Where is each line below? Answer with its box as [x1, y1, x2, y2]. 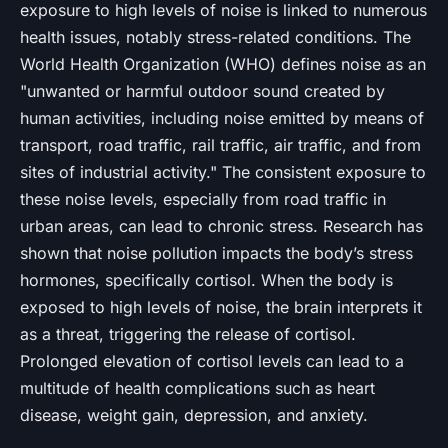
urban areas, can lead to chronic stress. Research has [20, 215, 423, 236]
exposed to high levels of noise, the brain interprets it [20, 296, 422, 317]
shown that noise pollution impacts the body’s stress [20, 242, 413, 263]
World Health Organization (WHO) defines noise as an [20, 53, 426, 74]
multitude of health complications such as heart [20, 377, 375, 398]
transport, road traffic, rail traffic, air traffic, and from [20, 134, 421, 155]
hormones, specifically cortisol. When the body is [20, 269, 393, 290]
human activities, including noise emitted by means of [20, 107, 424, 128]
